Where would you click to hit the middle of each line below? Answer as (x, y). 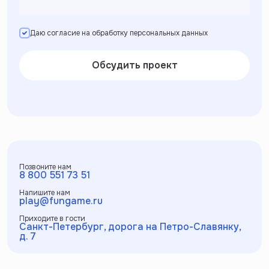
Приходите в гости (52, 219)
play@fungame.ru (61, 201)
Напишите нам (45, 192)
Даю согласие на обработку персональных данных (119, 33)
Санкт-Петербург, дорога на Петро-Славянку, (130, 227)
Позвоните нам (45, 167)
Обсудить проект (134, 65)
